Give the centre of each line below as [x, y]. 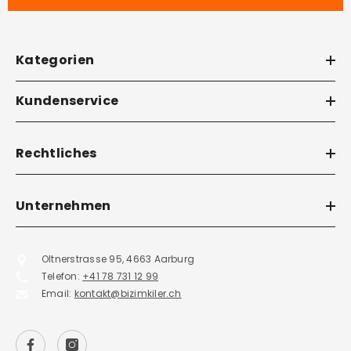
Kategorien [55, 60]
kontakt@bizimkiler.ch [128, 294]
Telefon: [62, 277]
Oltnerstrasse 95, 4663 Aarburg [118, 259]
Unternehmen [63, 206]
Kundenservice [67, 101]
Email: [58, 294]
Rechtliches [56, 154]
